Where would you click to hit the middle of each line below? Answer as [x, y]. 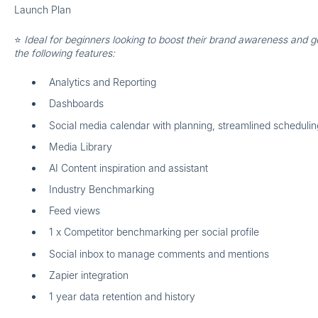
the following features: [66, 53]
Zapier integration [88, 275]
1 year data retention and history [122, 297]
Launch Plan [42, 10]
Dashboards [76, 104]
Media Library [80, 146]
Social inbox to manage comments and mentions [159, 253]
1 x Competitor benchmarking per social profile [154, 232]
